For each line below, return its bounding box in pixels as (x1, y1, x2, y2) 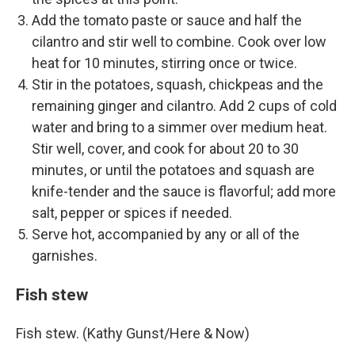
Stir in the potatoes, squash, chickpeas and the (32, 76, 323, 94)
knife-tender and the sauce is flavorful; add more (32, 183, 336, 200)
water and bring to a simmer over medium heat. (32, 119, 327, 136)
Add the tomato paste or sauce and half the (32, 12, 302, 29)
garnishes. (32, 247, 97, 265)
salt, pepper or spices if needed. (32, 204, 232, 222)
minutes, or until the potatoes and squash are (32, 162, 315, 179)
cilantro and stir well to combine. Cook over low (32, 33, 326, 51)
